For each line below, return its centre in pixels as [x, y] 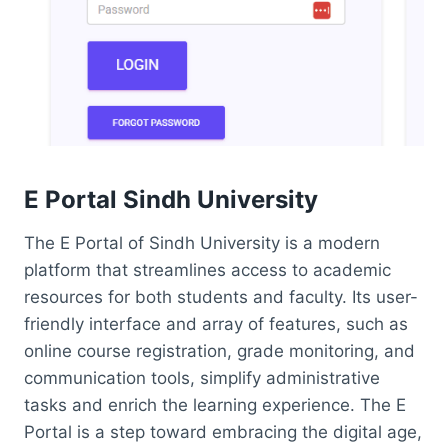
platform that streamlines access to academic [207, 269]
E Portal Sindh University [171, 199]
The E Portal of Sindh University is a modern [202, 242]
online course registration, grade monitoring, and [219, 350]
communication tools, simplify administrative [202, 377]
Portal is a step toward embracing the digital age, [223, 431]
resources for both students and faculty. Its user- [221, 296]
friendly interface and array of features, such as [216, 323]
